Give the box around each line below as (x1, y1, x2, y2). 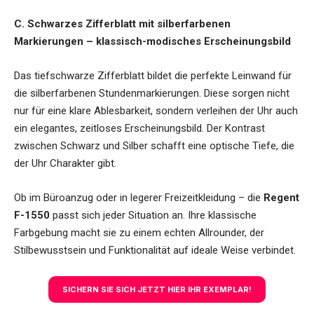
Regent (264, 191, 299, 205)
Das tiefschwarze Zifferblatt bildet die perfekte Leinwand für (14, 69, 292, 83)
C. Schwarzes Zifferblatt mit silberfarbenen (14, 18, 231, 31)
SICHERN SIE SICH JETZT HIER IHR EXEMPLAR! (62, 285, 252, 295)
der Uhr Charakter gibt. (14, 157, 116, 170)
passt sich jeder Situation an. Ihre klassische (50, 209, 257, 222)
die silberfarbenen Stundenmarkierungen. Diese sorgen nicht (14, 87, 289, 100)
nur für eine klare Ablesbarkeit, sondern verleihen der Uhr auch (14, 104, 298, 118)
